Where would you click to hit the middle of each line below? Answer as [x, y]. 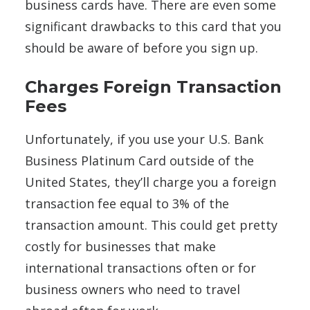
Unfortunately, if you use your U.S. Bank [144, 139]
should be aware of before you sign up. [143, 47]
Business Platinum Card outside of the [139, 160]
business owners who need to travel [133, 289]
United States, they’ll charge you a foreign [151, 182]
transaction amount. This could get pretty [151, 225]
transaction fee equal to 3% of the [127, 203]
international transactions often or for [140, 267]
